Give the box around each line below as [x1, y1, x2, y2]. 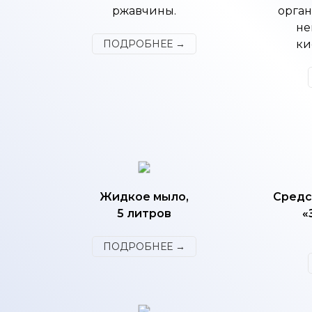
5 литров [117, 207, 171, 220]
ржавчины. [112, 4, 176, 17]
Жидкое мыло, [100, 190, 189, 203]
